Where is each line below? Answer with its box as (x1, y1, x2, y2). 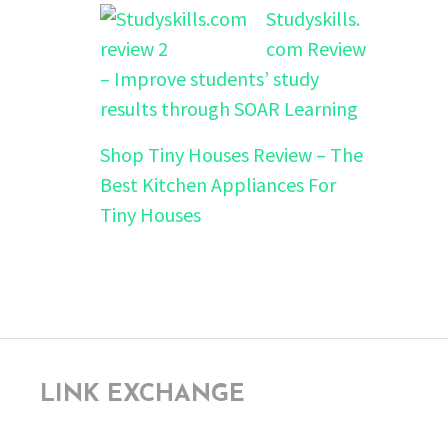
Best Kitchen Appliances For (100, 172, 336, 198)
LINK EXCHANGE (40, 383, 245, 408)
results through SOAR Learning (100, 96, 358, 122)
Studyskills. (266, 6, 360, 32)
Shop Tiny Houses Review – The (100, 142, 363, 168)
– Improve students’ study (100, 66, 319, 92)
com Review (266, 36, 366, 62)
